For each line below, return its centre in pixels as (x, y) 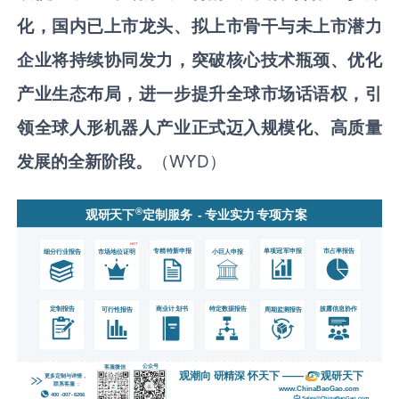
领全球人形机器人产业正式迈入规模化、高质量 (199, 128)
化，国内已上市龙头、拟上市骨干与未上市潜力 (199, 26)
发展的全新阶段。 (85, 162)
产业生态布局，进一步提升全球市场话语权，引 (199, 94)
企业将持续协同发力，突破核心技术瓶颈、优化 (199, 60)
